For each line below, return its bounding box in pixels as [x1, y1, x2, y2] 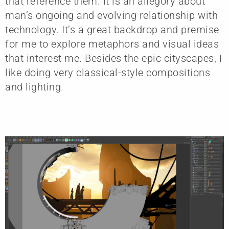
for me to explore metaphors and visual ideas [5, 38, 219, 51]
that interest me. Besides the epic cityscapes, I [5, 52, 222, 65]
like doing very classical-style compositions [5, 66, 210, 79]
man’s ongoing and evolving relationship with [5, 9, 218, 22]
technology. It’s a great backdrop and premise [5, 24, 219, 36]
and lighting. [5, 81, 64, 94]
